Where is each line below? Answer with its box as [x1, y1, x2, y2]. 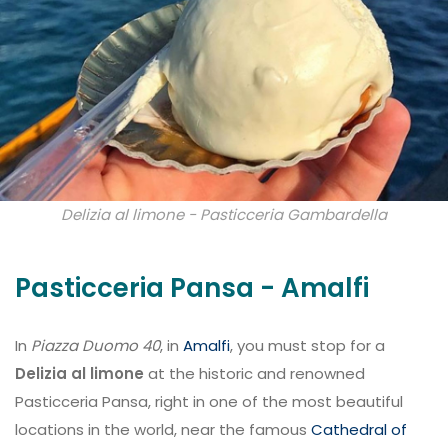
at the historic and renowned [144, 363, 365, 384]
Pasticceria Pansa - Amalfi [15, 270, 369, 306]
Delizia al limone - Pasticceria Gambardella [61, 204, 387, 225]
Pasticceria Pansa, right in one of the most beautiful [15, 391, 403, 412]
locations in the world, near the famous [15, 419, 311, 440]
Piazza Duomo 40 [31, 335, 160, 356]
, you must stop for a [230, 335, 385, 356]
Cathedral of [311, 419, 407, 440]
